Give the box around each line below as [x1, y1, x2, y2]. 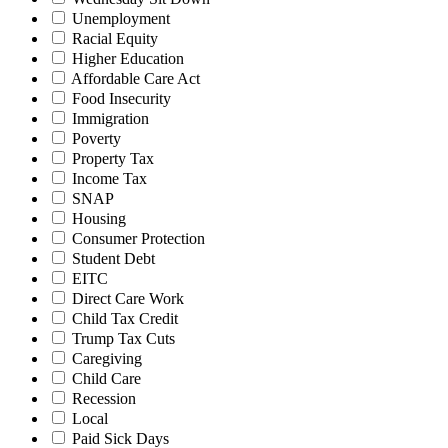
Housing [72, 209, 126, 227]
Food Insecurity [72, 89, 171, 107]
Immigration [72, 109, 149, 127]
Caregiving [72, 349, 142, 367]
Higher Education [72, 49, 184, 67]
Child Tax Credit [72, 309, 178, 327]
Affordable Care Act [71, 69, 200, 87]
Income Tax [72, 169, 147, 187]
